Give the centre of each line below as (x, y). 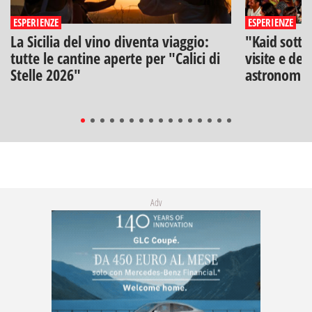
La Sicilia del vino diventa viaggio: (110, 41)
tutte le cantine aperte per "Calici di (115, 57)
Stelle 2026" (46, 74)
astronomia (278, 74)
